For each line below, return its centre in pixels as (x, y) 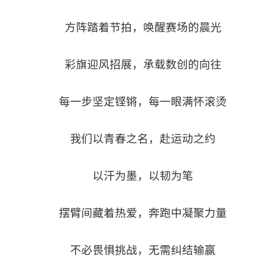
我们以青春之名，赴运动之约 (143, 139)
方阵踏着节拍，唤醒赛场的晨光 (143, 28)
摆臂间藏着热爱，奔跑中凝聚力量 (143, 213)
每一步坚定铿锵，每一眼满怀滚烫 (143, 102)
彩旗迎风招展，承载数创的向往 (143, 65)
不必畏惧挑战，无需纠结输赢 (143, 250)
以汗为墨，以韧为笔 (143, 176)
